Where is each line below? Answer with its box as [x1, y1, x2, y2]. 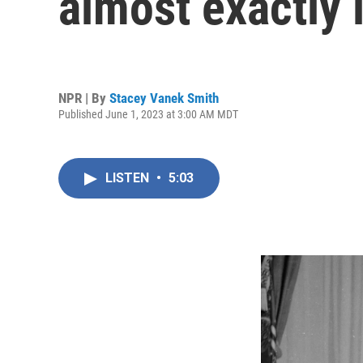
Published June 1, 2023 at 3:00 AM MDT [58, 107, 238, 121]
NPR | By [58, 89, 109, 106]
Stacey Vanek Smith [109, 89, 219, 106]
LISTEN [105, 170, 152, 186]
